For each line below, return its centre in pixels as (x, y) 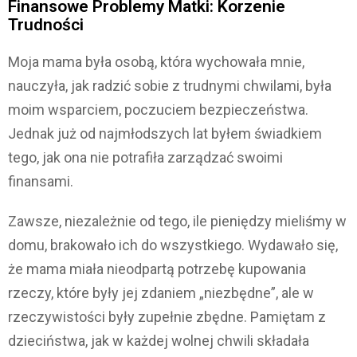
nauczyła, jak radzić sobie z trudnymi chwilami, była (170, 86)
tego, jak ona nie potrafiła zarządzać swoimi (145, 158)
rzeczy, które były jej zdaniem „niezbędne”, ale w (161, 293)
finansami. (41, 182)
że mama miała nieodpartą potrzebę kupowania (157, 269)
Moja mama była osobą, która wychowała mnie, (156, 62)
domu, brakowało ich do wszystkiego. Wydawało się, (173, 245)
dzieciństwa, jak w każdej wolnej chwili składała (159, 341)
